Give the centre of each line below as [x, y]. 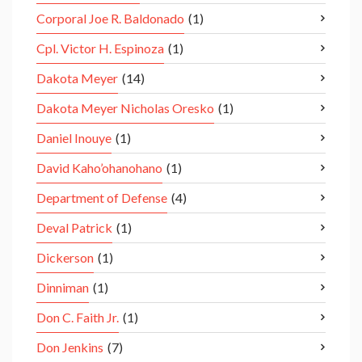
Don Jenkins [70, 347]
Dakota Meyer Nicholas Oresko [125, 108]
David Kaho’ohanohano [99, 168]
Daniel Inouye [74, 138]
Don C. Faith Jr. [78, 318]
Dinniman [63, 288]
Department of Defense [102, 198]
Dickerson [65, 258]
